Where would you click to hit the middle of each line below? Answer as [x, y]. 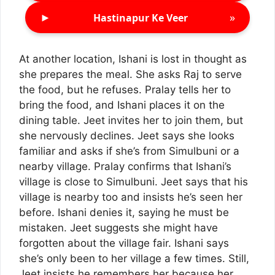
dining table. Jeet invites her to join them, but [131, 121]
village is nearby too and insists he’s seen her [131, 197]
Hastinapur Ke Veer [140, 17]
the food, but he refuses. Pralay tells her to [125, 90]
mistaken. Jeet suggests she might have [118, 228]
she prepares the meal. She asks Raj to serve [130, 75]
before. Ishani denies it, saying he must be [124, 213]
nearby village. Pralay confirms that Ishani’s [125, 167]
